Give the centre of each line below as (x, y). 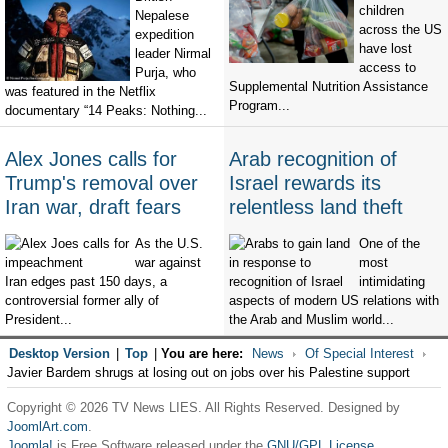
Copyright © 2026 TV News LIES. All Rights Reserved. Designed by (203, 408)
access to (387, 68)
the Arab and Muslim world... (311, 320)
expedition (164, 35)
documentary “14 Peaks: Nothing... (106, 111)
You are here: (201, 354)
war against (168, 263)
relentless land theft (316, 207)
